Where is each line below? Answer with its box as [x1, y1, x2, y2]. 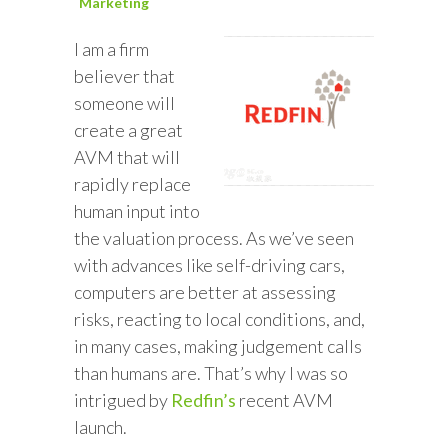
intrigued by [74, 389, 171, 411]
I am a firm [74, 38, 149, 60]
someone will [74, 92, 175, 114]
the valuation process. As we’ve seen [74, 227, 354, 249]
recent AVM [236, 389, 333, 411]
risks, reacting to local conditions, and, [74, 308, 365, 330]
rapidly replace [74, 173, 191, 195]
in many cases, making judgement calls [74, 335, 362, 357]
